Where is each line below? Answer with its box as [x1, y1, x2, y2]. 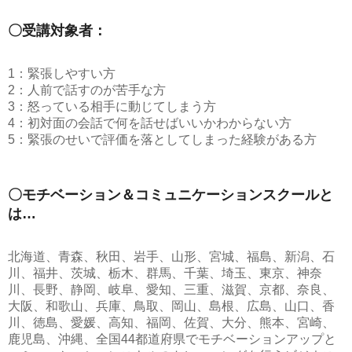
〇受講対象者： [8, 23, 107, 38]
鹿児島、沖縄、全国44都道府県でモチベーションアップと [8, 332, 336, 346]
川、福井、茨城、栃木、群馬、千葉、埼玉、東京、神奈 [8, 266, 322, 280]
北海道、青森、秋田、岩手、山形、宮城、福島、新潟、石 [8, 250, 335, 263]
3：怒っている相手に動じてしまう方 [8, 100, 216, 113]
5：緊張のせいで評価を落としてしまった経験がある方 [8, 133, 317, 146]
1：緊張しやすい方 [8, 67, 115, 80]
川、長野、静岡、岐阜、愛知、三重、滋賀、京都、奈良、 [8, 283, 335, 296]
